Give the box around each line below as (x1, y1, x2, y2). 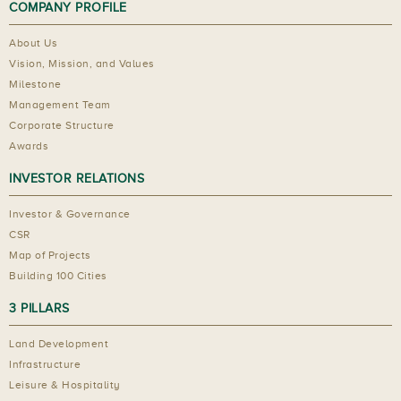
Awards (9, 139, 48, 152)
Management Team (9, 98, 111, 111)
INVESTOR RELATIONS (9, 171, 144, 185)
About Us (9, 36, 57, 49)
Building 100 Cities (9, 269, 107, 282)
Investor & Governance (9, 207, 131, 220)
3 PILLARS (9, 301, 70, 315)
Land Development (9, 337, 108, 350)
